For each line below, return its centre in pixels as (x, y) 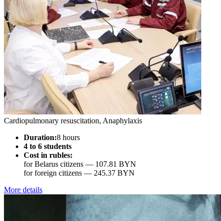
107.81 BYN (116, 164)
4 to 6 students (48, 146)
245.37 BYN (114, 173)
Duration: (40, 137)
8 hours (68, 137)
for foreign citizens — (59, 173)
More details (23, 190)
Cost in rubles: (48, 155)
